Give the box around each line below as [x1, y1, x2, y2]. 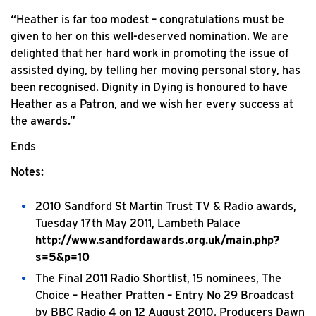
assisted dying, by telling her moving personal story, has [11, 63, 300, 77]
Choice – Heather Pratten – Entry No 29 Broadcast [35, 288, 294, 303]
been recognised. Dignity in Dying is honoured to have [11, 80, 288, 94]
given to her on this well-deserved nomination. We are [11, 30, 288, 43]
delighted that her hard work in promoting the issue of [11, 47, 289, 60]
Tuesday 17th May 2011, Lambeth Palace [35, 217, 241, 230]
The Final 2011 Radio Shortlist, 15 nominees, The [35, 272, 281, 286]
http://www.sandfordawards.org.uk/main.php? [35, 233, 279, 247]
